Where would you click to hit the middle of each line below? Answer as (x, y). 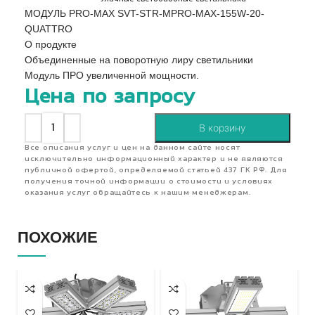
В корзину (223, 128)
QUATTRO (49, 29)
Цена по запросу (110, 98)
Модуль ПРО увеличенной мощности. (112, 75)
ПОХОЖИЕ (58, 237)
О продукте (51, 44)
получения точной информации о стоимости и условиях (149, 182)
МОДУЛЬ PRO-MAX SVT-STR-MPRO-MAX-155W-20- (144, 13)
